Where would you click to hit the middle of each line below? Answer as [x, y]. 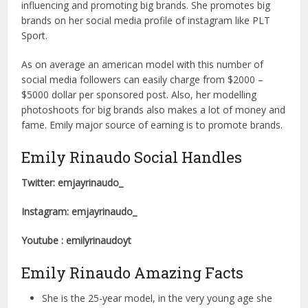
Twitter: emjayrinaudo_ [73, 183]
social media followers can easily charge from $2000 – [143, 79]
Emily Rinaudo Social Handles [132, 157]
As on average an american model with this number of [143, 64]
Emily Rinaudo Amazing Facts [133, 273]
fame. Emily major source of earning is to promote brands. [152, 125]
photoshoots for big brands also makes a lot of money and [154, 110]
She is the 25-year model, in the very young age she [157, 298]
